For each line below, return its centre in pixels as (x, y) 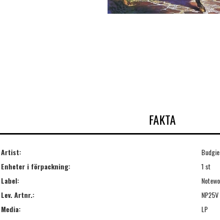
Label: (10, 180)
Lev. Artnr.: (18, 194)
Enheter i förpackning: (36, 166)
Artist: (11, 152)
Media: (11, 209)
